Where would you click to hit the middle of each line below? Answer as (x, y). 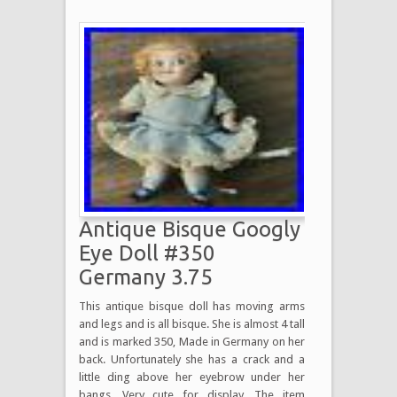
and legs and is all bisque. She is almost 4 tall (192, 323)
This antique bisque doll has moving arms (192, 306)
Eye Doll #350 (147, 253)
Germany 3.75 (146, 276)
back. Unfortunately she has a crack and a (192, 359)
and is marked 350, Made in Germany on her (192, 341)
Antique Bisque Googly (190, 229)
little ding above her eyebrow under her (192, 377)
